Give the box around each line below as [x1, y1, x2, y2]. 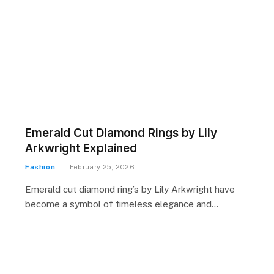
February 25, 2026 [69, 163, 135, 171]
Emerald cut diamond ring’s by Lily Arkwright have [25, 184, 235, 195]
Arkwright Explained [25, 141, 138, 156]
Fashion [25, 163, 56, 172]
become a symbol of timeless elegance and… [25, 199, 218, 210]
